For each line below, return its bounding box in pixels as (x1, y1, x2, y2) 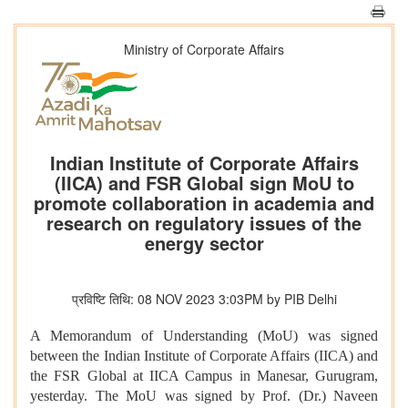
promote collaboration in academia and (34, 189, 374, 217)
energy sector (144, 229, 264, 257)
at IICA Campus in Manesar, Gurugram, (132, 368, 378, 384)
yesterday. (30, 388, 87, 404)
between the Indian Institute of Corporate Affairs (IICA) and (30, 348, 378, 364)
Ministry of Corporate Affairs (124, 40, 284, 58)
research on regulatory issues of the (46, 209, 362, 237)
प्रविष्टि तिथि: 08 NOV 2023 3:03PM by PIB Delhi (71, 290, 337, 309)
